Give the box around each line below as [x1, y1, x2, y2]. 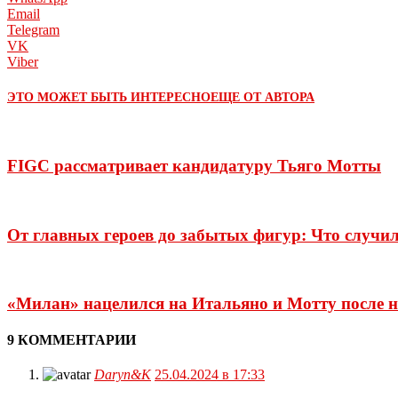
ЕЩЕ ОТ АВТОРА [211, 91, 314, 105]
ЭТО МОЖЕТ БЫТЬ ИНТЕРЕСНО [7, 91, 211, 105]
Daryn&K [94, 367, 151, 383]
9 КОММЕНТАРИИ [7, 332, 136, 348]
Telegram [7, 21, 60, 37]
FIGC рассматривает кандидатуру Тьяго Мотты [7, 156, 381, 176]
